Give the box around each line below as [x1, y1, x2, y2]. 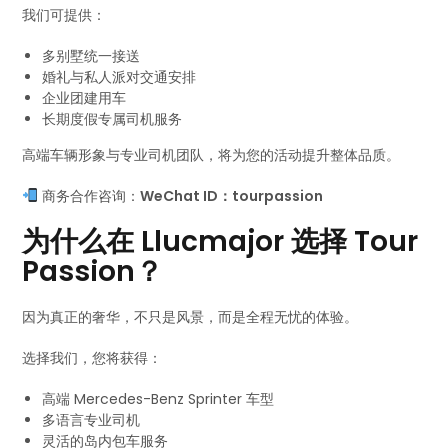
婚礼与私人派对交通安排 [42, 67, 197, 87]
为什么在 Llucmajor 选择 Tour [22, 222, 419, 261]
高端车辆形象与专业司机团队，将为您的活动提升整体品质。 [22, 145, 401, 165]
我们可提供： [22, 5, 107, 25]
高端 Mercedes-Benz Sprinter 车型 [42, 389, 275, 409]
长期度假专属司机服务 [42, 109, 183, 129]
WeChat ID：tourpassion [140, 186, 324, 206]
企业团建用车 [42, 88, 127, 108]
